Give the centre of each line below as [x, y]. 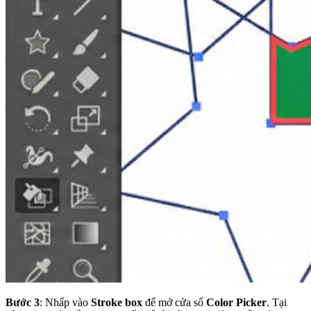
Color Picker [236, 302]
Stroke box [117, 302]
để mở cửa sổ [174, 302]
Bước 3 [23, 302]
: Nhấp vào [65, 302]
